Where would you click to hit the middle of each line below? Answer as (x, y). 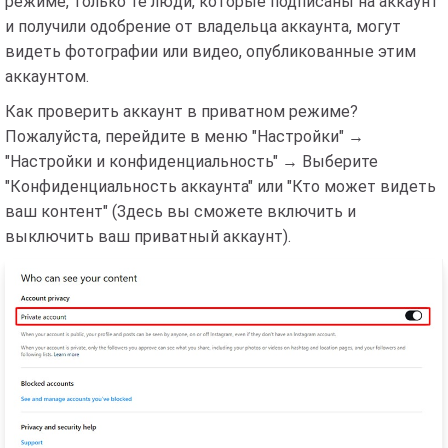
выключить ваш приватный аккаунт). (148, 236)
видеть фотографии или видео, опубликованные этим (210, 51)
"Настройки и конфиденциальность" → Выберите (191, 161)
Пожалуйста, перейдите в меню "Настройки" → (184, 136)
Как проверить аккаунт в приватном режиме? (181, 111)
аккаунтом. (47, 76)
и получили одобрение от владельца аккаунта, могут (203, 26)
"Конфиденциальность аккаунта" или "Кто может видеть (220, 186)
